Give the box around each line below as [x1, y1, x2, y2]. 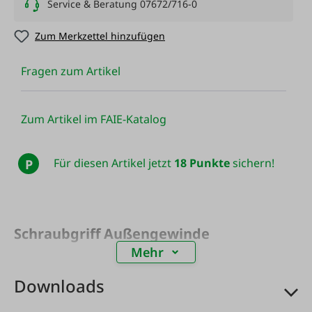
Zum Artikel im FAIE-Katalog [21, 111, 166, 127]
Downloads [14, 274, 104, 297]
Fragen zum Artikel [21, 63, 120, 79]
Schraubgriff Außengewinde [14, 224, 210, 243]
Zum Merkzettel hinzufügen [35, 29, 165, 42]
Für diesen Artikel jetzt [53, 155, 174, 171]
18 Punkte [173, 155, 230, 171]
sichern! [229, 155, 274, 171]
